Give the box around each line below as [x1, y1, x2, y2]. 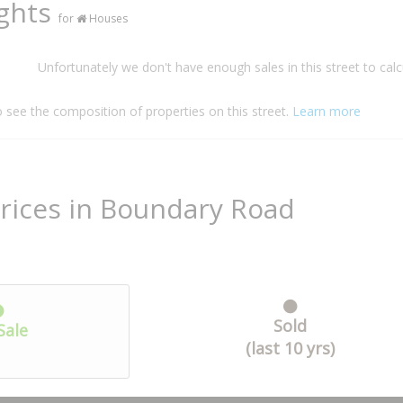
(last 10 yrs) [245, 337, 335, 359]
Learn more [292, 103, 361, 120]
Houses [86, 11, 128, 26]
